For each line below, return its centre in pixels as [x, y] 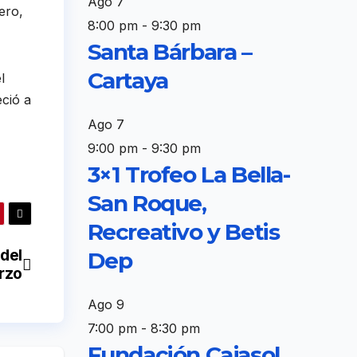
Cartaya [127, 80]
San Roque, [147, 203]
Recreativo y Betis [183, 231]
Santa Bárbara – [169, 51]
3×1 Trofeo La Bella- [188, 174]
